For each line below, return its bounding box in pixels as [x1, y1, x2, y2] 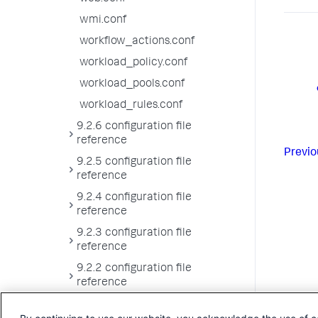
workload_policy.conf [79, 57, 187, 69]
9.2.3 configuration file [77, 228, 192, 239]
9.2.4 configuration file [77, 192, 192, 204]
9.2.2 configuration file [77, 263, 192, 275]
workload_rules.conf [79, 100, 182, 111]
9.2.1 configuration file [77, 299, 192, 310]
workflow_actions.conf [79, 36, 194, 48]
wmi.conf [79, 15, 126, 26]
